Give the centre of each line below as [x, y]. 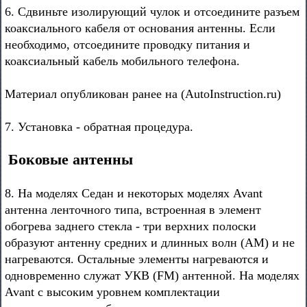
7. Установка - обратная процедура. [99, 127]
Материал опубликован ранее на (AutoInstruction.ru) [143, 94]
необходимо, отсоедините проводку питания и [127, 45]
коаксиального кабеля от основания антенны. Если [140, 28]
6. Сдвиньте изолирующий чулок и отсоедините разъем [152, 12]
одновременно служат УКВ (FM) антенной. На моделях [152, 275]
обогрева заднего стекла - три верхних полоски [131, 226]
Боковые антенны [71, 159]
